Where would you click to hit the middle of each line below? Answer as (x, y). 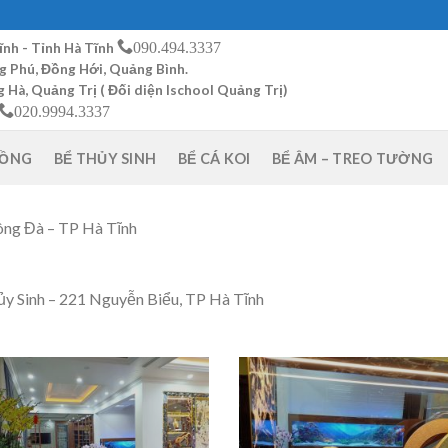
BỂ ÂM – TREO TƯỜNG (353, 158)
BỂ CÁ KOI (214, 158)
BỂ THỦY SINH (105, 158)
